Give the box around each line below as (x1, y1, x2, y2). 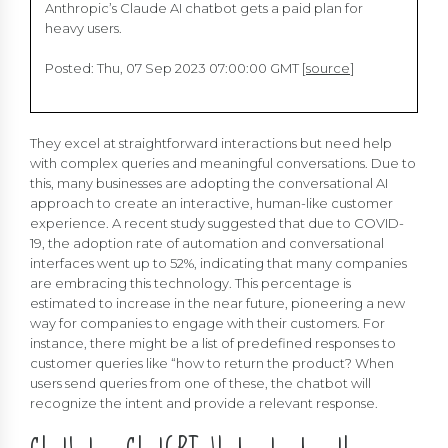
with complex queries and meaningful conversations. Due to (30, 155, 416, 172)
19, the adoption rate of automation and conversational (30, 235, 384, 252)
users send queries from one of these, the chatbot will (30, 375, 371, 392)
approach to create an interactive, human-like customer (30, 195, 393, 212)
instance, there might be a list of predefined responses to (30, 335, 396, 352)
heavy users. (45, 20, 122, 37)
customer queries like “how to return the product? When (30, 355, 394, 372)
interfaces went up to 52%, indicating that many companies (30, 255, 407, 272)
